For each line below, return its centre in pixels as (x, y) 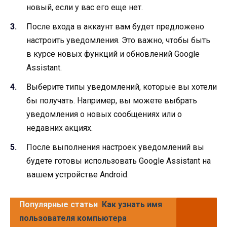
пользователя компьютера (73, 218)
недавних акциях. (60, 128)
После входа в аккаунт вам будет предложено (115, 26)
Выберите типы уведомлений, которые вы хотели (122, 87)
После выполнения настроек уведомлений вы (115, 147)
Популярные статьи (59, 205)
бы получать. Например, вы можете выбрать (112, 101)
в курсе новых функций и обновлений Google (113, 54)
